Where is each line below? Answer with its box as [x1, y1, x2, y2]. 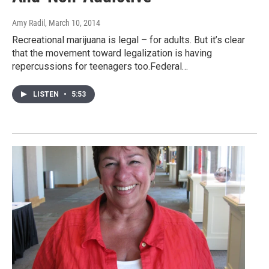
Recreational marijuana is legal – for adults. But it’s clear [12, 34, 245, 46]
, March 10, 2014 [45, 18, 100, 28]
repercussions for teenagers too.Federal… [12, 61, 188, 73]
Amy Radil [12, 18, 45, 28]
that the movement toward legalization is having [12, 47, 212, 59]
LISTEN [33, 90, 61, 99]
